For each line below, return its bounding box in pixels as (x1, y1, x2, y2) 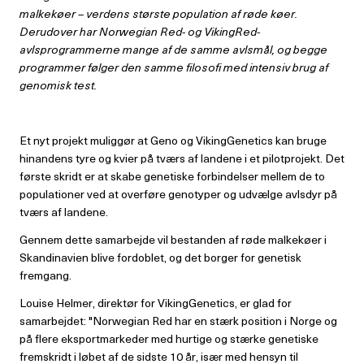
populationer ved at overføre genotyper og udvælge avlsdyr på (19, 184, 337, 202)
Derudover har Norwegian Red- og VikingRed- (19, 22, 260, 40)
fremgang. (19, 266, 71, 284)
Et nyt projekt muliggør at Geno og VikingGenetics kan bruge (19, 131, 327, 149)
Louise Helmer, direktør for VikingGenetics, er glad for (19, 293, 292, 311)
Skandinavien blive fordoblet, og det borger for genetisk (19, 248, 301, 266)
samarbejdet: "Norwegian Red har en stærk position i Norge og (19, 311, 337, 329)
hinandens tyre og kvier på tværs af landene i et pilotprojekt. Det (19, 149, 344, 167)
